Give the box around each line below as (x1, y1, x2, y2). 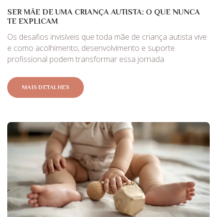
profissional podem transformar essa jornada (7, 54, 164, 65)
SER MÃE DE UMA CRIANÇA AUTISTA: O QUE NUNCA (7, 7, 200, 16)
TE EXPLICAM (7, 16, 58, 26)
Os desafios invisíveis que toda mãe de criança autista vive (7, 31, 207, 43)
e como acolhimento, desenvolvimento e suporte (7, 43, 175, 54)
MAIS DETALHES (22, 83, 70, 91)
